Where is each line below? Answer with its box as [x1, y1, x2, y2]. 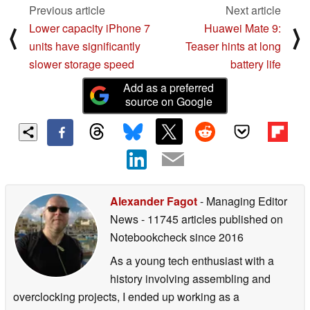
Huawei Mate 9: [204, 19, 281, 36]
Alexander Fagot [110, 193, 197, 210]
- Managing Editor [197, 193, 287, 210]
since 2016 [187, 229, 244, 246]
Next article [226, 1, 281, 18]
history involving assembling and [110, 271, 271, 287]
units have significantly [29, 37, 140, 54]
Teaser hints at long [185, 37, 281, 54]
